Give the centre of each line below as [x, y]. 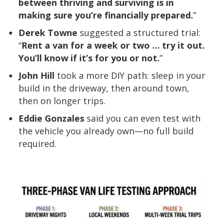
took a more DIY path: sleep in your [130, 76]
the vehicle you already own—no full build [106, 131]
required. [37, 144]
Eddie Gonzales [51, 118]
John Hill [36, 76]
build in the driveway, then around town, [104, 88]
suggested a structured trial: [139, 33]
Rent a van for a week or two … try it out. [113, 45]
